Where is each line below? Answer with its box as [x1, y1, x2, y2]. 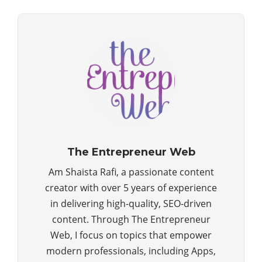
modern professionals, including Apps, [46, 244, 216, 257]
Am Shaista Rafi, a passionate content [48, 166, 214, 178]
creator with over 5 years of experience [45, 181, 217, 194]
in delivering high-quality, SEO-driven [50, 197, 212, 210]
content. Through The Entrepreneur [51, 213, 211, 226]
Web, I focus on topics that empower [50, 229, 212, 242]
